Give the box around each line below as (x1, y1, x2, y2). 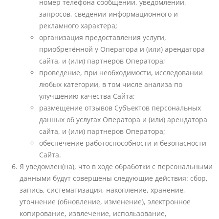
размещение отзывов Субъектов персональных (39, 103, 201, 113)
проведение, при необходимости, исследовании (39, 68, 203, 78)
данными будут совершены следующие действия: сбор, (20, 174, 208, 183)
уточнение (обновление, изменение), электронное (20, 197, 191, 207)
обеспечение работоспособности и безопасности (39, 138, 206, 148)
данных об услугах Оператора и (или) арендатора (39, 115, 207, 125)
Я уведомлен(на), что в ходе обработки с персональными (20, 162, 213, 172)
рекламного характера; (39, 21, 117, 31)
